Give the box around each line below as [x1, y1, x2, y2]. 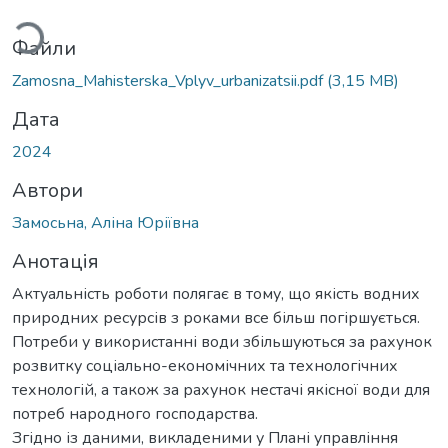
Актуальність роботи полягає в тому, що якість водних [12, 282, 420, 305]
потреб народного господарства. [12, 402, 258, 425]
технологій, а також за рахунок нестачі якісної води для [12, 378, 430, 401]
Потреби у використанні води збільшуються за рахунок [12, 330, 432, 353]
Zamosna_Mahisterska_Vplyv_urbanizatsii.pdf [12, 69, 327, 92]
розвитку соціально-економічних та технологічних [12, 354, 398, 377]
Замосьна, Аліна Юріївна [12, 211, 199, 234]
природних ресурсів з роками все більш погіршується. [12, 306, 420, 329]
